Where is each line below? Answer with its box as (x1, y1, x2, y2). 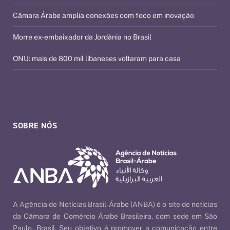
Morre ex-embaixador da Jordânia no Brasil (13, 33, 151, 42)
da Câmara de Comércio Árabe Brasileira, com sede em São (13, 212, 217, 221)
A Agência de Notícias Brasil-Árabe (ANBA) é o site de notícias (13, 200, 217, 209)
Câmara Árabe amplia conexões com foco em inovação (13, 11, 194, 20)
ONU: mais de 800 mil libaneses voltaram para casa (13, 54, 181, 63)
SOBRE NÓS (13, 121, 57, 131)
